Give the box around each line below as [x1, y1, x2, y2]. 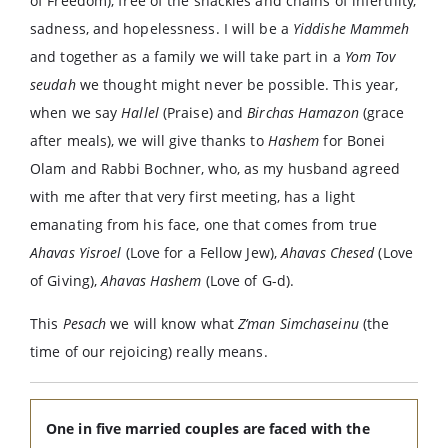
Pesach [62, 314, 107, 333]
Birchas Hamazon [247, 103, 359, 122]
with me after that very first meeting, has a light [30, 187, 356, 206]
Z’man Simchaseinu [238, 314, 359, 333]
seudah [30, 75, 76, 94]
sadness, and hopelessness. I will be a [30, 19, 293, 38]
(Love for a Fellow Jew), [121, 243, 282, 262]
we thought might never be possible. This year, [75, 75, 399, 94]
